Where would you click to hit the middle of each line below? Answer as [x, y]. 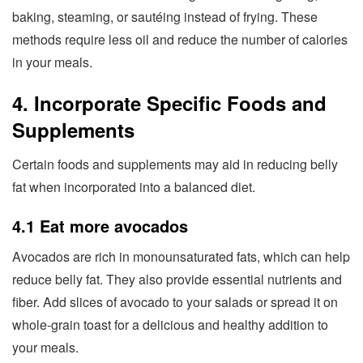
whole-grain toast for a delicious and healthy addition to [170, 324]
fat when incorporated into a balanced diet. [134, 186]
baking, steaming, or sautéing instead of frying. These [165, 16]
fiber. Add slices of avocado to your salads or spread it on [175, 301]
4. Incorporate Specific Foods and [169, 102]
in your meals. [52, 62]
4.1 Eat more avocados [100, 225]
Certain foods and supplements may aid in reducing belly [175, 164]
